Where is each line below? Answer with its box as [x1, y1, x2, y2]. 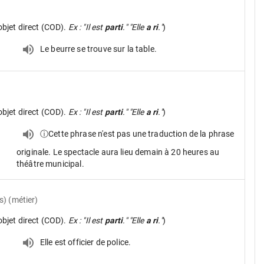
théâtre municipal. [16, 159, 84, 169]
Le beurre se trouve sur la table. [40, 44, 157, 54]
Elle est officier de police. [40, 237, 131, 247]
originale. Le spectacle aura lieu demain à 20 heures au [16, 147, 220, 157]
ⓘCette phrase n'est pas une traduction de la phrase [40, 128, 235, 138]
